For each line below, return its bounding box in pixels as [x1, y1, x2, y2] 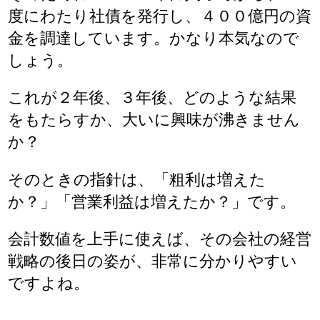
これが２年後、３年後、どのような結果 [8, 89, 297, 107]
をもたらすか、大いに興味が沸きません [8, 111, 301, 129]
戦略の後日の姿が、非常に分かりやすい [8, 251, 298, 270]
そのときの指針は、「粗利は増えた [8, 170, 266, 189]
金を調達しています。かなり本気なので [8, 29, 300, 48]
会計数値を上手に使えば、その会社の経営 [8, 229, 312, 248]
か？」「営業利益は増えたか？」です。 [8, 192, 296, 211]
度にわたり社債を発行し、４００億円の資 [8, 7, 312, 26]
